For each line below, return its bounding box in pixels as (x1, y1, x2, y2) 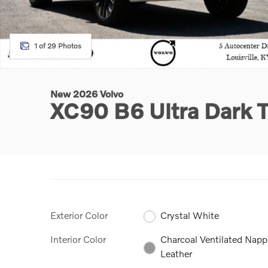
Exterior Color (50, 209, 108, 221)
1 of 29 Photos (34, 41, 81, 50)
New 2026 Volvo (50, 88, 123, 99)
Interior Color (50, 233, 106, 245)
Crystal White (160, 209, 220, 221)
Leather (160, 248, 193, 260)
